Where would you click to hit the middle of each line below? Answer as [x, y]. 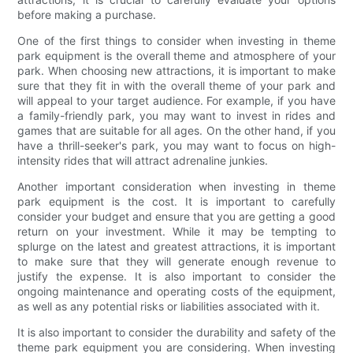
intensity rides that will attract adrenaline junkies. [143, 160]
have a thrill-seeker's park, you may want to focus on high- [176, 145]
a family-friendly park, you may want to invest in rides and [176, 115]
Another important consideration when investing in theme [176, 186]
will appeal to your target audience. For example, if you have [176, 100]
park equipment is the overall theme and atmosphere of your [176, 55]
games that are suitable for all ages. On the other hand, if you [176, 130]
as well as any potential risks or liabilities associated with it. [169, 306]
